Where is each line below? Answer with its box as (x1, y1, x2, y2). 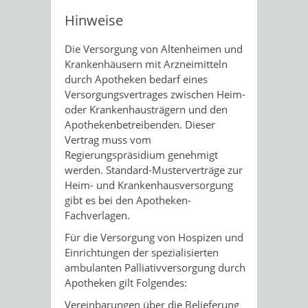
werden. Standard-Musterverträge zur (65, 163, 243, 177)
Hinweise (65, 11, 123, 30)
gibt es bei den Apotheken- (65, 193, 191, 207)
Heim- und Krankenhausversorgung (65, 178, 233, 192)
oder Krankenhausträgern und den (65, 102, 228, 116)
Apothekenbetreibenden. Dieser (65, 118, 215, 131)
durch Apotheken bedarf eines (65, 72, 208, 86)
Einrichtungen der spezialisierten (65, 245, 219, 259)
